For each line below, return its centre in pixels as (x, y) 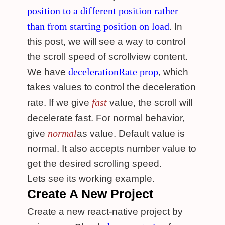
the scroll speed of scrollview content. (107, 57)
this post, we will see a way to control (106, 41)
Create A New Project (90, 194)
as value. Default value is (131, 133)
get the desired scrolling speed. (94, 163)
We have (48, 72)
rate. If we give (60, 103)
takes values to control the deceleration (111, 87)
